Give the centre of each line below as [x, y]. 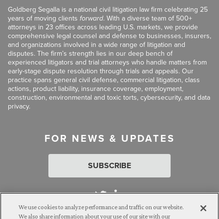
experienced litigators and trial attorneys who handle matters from [107, 62]
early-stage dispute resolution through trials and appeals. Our [101, 71]
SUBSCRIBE [109, 165]
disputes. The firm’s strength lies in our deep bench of [90, 53]
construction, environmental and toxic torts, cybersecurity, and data [109, 97]
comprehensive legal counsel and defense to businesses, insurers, [109, 36]
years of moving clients [44, 18]
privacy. [19, 106]
